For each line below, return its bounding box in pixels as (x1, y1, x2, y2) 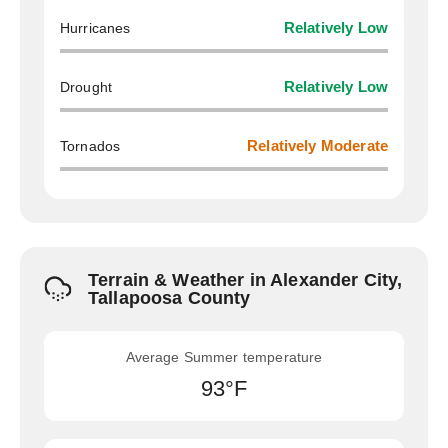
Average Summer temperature (125, 349, 323, 365)
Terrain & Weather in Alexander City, (88, 270, 403, 290)
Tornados (60, 138, 121, 154)
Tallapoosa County (88, 288, 251, 308)
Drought (60, 79, 113, 95)
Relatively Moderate (247, 138, 388, 154)
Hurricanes (60, 20, 131, 36)
